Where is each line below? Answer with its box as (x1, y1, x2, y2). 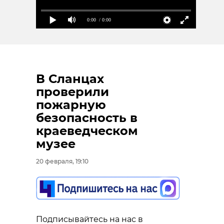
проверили (36, 84, 109, 99)
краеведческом (36, 123, 138, 138)
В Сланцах (36, 71, 104, 86)
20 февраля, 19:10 (36, 157, 88, 165)
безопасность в (36, 110, 137, 125)
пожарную (36, 97, 106, 112)
